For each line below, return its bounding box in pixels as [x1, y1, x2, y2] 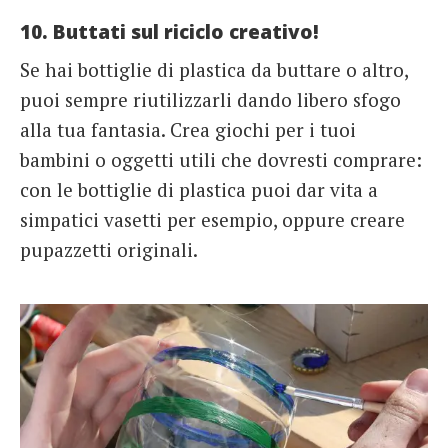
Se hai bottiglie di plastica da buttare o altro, [20, 57, 408, 83]
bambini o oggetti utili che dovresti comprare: [20, 147, 422, 173]
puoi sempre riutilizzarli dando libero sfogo [20, 87, 401, 113]
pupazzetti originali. [20, 237, 198, 263]
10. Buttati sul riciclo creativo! [20, 18, 319, 45]
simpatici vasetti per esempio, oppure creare [20, 207, 405, 233]
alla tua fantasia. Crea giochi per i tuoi [20, 117, 356, 143]
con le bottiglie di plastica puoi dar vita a [20, 177, 378, 203]
